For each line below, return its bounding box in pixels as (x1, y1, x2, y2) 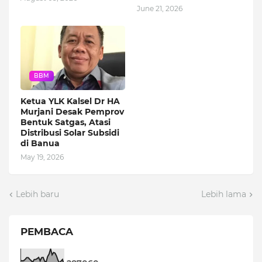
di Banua (20, 138, 60, 149)
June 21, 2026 (137, 4, 182, 13)
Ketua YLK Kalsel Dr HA (20, 96, 120, 107)
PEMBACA (20, 226, 73, 238)
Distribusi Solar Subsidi (20, 127, 119, 139)
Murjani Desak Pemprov (20, 106, 124, 118)
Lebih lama (201, 189, 246, 200)
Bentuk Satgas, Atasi (20, 117, 111, 128)
